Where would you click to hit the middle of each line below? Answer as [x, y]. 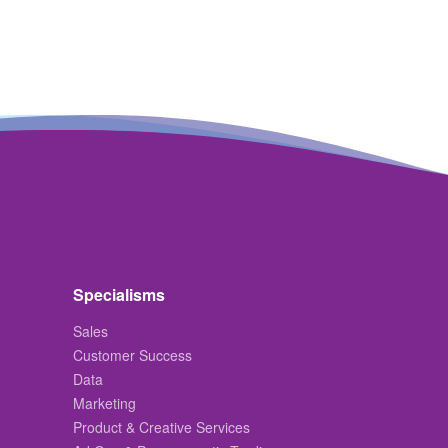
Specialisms [119, 295]
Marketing [104, 403]
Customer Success [132, 355]
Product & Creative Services [161, 427]
